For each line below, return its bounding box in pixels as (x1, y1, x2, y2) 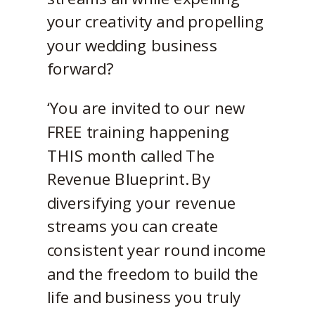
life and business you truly (46, 285, 241, 308)
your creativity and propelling (46, 10, 264, 32)
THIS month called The (46, 144, 215, 167)
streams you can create (46, 215, 219, 237)
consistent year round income (46, 238, 266, 261)
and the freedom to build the (46, 262, 259, 285)
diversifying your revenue (46, 191, 236, 214)
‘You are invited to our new (46, 97, 245, 119)
